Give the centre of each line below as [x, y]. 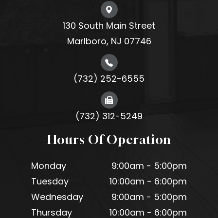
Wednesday [57, 197]
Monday [49, 166]
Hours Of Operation [109, 140]
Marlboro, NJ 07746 [109, 41]
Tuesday [50, 182]
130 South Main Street [109, 26]
